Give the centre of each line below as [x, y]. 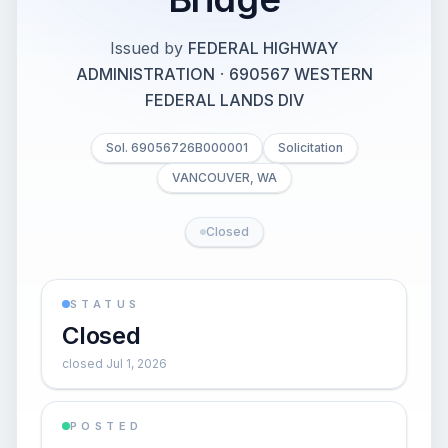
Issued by [146, 48]
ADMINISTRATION [145, 74]
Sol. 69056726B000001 [176, 147]
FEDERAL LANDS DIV [224, 100]
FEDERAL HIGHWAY [263, 48]
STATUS [105, 304]
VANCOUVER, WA [224, 177]
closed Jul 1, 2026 [114, 363]
